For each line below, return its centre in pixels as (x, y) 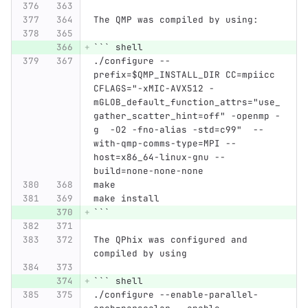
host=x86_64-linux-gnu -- (159, 157)
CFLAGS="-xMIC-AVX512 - (154, 89)
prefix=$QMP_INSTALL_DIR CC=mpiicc (187, 75)
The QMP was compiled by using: (176, 20)
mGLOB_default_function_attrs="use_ (187, 102)
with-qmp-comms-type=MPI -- (165, 144)
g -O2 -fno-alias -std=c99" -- (178, 130)
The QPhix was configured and (173, 240)
